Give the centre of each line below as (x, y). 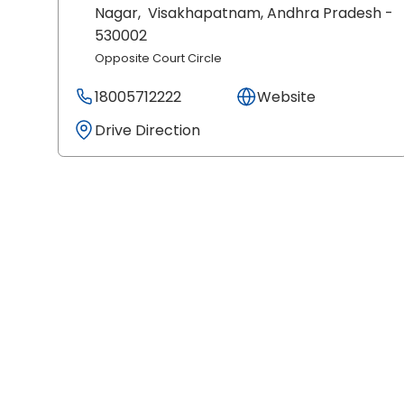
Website (286, 96)
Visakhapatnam (204, 14)
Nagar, (119, 14)
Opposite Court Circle (158, 58)
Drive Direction (147, 130)
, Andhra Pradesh (321, 14)
